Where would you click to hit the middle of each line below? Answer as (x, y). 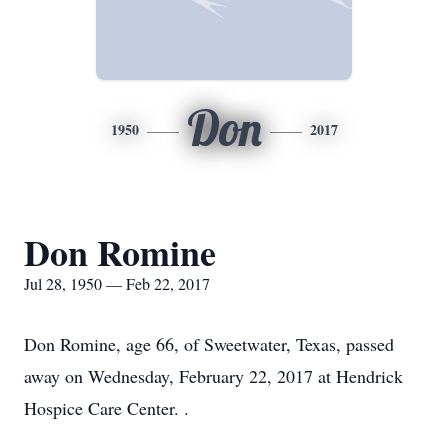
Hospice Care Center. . (106, 408)
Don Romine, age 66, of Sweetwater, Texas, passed (209, 344)
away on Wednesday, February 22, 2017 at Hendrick (213, 376)
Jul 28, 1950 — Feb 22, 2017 (117, 283)
